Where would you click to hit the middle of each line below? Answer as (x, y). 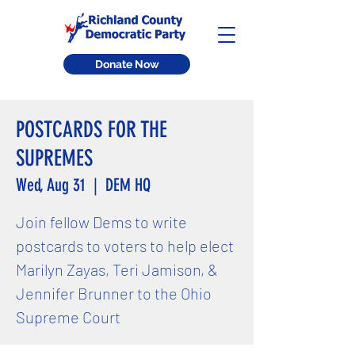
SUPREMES (54, 158)
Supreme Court (68, 317)
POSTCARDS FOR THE (92, 130)
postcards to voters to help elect (125, 246)
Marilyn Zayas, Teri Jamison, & (117, 269)
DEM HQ (128, 185)
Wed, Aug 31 (51, 185)
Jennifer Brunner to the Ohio (114, 293)
